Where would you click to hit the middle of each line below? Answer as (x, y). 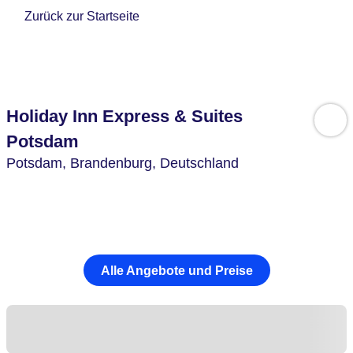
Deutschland (199, 163)
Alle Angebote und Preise (176, 270)
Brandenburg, (115, 163)
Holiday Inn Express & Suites (124, 116)
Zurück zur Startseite (82, 17)
